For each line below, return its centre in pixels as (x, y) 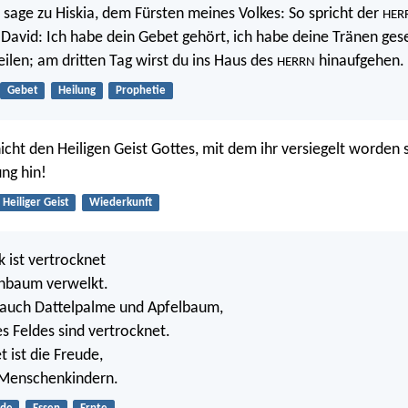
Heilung (76, 91)
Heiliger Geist (36, 202)
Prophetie (140, 91)
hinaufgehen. (360, 62)
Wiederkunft (120, 202)
